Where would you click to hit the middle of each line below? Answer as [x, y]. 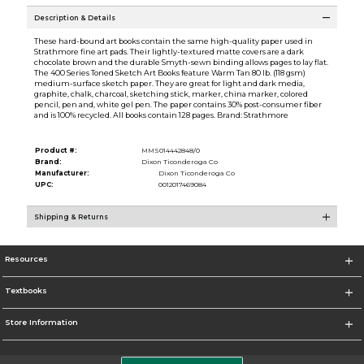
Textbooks [26, 290]
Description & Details [74, 17]
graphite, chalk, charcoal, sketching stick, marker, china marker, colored [171, 94]
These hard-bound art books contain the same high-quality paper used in [173, 41]
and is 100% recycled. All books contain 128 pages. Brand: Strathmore [161, 115]
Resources [26, 258]
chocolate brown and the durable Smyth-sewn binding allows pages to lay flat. [181, 63]
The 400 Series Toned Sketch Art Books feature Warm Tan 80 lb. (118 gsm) [169, 73]
